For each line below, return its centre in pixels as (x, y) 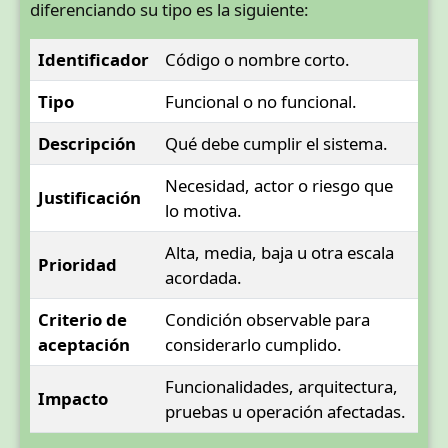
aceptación (84, 345)
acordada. (203, 278)
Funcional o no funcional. (261, 102)
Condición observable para (267, 320)
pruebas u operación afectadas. (285, 412)
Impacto (73, 399)
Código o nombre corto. (257, 60)
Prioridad (77, 265)
